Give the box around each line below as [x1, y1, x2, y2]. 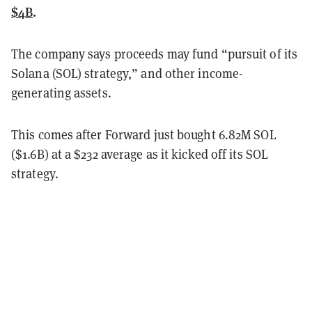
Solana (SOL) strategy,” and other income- [11, 65, 244, 81]
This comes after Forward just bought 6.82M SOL [11, 126, 276, 143]
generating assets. [11, 84, 111, 101]
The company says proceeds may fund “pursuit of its [11, 45, 298, 62]
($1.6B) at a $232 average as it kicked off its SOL [11, 146, 269, 162]
